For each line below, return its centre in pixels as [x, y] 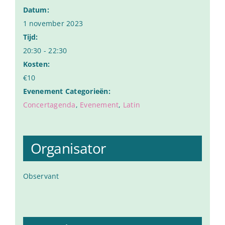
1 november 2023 [53, 24]
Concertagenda [49, 105]
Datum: [36, 10]
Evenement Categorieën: [67, 91]
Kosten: [36, 64]
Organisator [68, 148]
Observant [41, 176]
